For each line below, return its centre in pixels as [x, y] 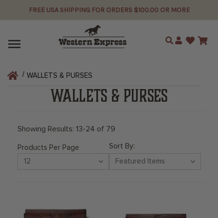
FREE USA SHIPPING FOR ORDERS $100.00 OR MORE [109, 10]
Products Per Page [48, 148]
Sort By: [122, 146]
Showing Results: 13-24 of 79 [66, 129]
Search [179, 39]
